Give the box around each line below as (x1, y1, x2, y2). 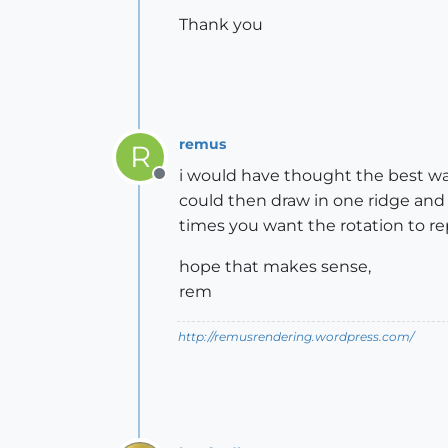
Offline (158, 175, 211, 194)
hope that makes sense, (179, 257, 371, 276)
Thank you (179, 15, 263, 34)
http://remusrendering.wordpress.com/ (178, 329, 414, 344)
